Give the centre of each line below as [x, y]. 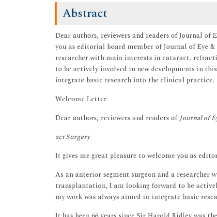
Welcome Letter [81, 99]
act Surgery [73, 137]
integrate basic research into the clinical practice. [135, 80]
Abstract [85, 14]
